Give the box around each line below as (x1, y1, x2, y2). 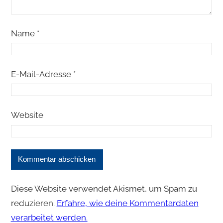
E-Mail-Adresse (10, 69, 73, 80)
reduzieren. (10, 198, 57, 209)
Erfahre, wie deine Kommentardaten (56, 198, 199, 209)
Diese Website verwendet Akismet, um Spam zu (10, 184, 197, 194)
